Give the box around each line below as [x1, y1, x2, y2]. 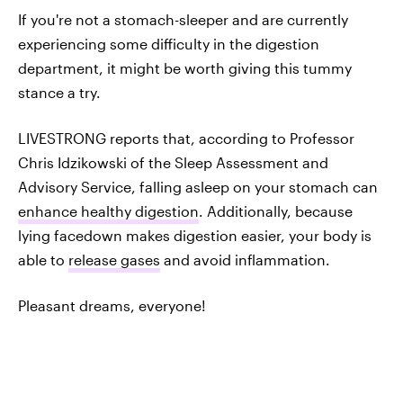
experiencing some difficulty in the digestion [18, 34, 319, 52]
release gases [68, 250, 160, 268]
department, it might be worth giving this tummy [18, 58, 352, 76]
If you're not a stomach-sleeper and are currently [18, 10, 348, 28]
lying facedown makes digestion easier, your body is [18, 226, 372, 244]
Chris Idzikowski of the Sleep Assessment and [18, 153, 328, 171]
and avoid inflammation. [160, 250, 330, 268]
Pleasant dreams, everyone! [18, 296, 206, 314]
